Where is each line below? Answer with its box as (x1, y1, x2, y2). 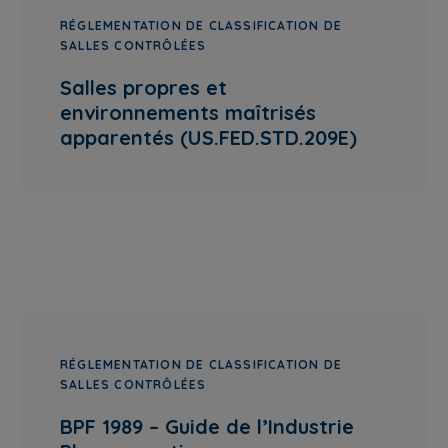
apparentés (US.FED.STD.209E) (60, 125, 357, 150)
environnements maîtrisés (60, 100, 316, 125)
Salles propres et (60, 75, 227, 100)
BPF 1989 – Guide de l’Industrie (60, 414, 354, 439)
